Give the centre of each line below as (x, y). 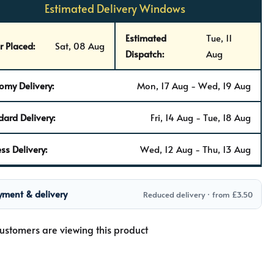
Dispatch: (145, 54)
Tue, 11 (220, 38)
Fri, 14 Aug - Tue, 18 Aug (201, 117)
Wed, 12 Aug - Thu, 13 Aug (195, 149)
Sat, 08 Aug (80, 46)
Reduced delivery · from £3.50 (198, 194)
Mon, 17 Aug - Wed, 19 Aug (194, 85)
